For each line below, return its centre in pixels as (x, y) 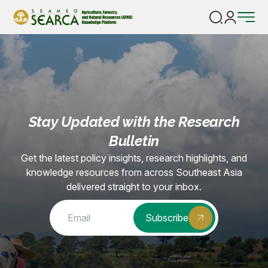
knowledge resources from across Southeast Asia (134, 172)
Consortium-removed (97, 12)
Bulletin (134, 141)
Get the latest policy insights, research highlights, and (134, 158)
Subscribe (167, 218)
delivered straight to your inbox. (134, 187)
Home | (41, 12)
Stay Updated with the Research (134, 122)
